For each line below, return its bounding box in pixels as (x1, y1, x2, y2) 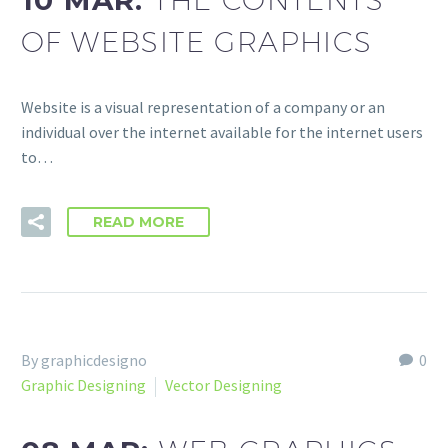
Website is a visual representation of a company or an (21, 96, 385, 117)
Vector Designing (165, 375, 282, 396)
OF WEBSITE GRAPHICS (21, 25, 373, 59)
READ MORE (93, 213, 184, 232)
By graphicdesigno (21, 350, 147, 371)
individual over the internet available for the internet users (21, 121, 423, 142)
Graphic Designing (21, 375, 146, 396)
